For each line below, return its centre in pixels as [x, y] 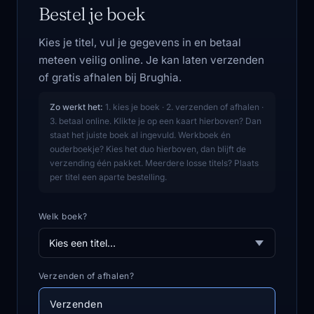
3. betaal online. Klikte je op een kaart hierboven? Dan [156, 121]
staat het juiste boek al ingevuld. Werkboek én [140, 135]
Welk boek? [63, 216]
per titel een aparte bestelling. [108, 177]
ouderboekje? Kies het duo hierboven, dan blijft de [148, 149]
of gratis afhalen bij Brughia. [110, 77]
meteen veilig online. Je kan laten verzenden [151, 60]
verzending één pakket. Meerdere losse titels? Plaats [154, 163]
